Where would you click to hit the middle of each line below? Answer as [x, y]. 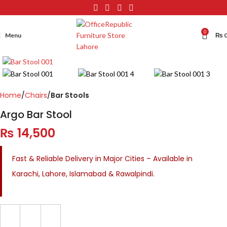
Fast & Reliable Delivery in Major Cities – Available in [102, 158]
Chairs [36, 95]
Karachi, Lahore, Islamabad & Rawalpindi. [83, 174]
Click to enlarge [54, 49]
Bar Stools [70, 95]
